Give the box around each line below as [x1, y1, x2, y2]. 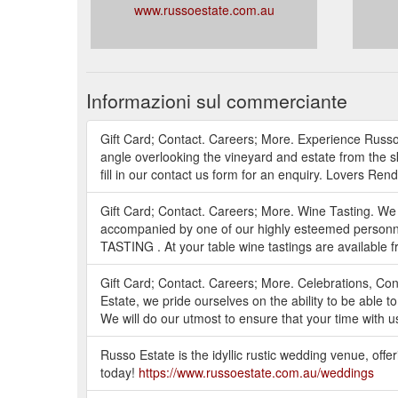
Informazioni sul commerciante [86, 86, 347, 114]
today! [100, 362, 139, 381]
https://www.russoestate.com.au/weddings [139, 362, 374, 381]
